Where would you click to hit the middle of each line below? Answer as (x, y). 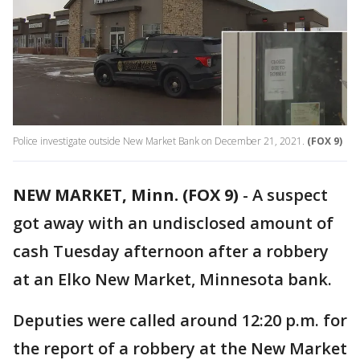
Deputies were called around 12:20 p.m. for (180, 321)
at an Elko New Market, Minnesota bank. (172, 280)
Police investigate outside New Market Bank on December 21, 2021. (159, 141)
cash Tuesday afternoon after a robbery (171, 252)
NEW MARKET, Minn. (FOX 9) (126, 195)
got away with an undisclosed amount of (173, 223)
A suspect (290, 195)
